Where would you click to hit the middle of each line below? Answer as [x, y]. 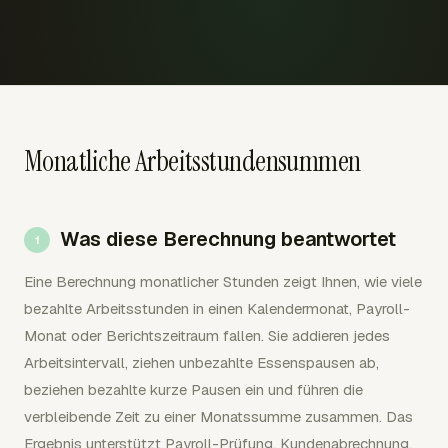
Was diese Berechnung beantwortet [228, 238]
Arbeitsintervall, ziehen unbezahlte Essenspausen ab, [201, 362]
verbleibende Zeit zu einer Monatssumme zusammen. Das [218, 416]
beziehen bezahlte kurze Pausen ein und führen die [193, 389]
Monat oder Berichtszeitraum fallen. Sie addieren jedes [207, 335]
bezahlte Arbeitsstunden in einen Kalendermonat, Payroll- [217, 308]
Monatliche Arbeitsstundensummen [192, 161]
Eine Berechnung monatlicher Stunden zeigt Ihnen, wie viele [223, 281]
